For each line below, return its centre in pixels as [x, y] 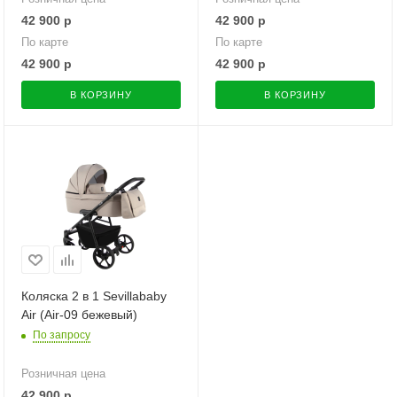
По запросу [62, 335]
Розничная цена [63, 374]
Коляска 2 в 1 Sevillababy [94, 296]
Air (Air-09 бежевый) [79, 315]
